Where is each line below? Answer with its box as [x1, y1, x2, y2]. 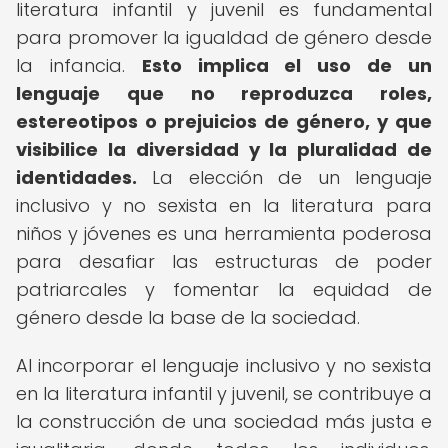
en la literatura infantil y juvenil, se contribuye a [16, 381, 432, 406]
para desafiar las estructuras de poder [16, 249, 432, 274]
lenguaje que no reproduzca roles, [16, 81, 432, 106]
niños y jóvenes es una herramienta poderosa [16, 221, 432, 246]
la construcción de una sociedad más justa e [16, 409, 432, 434]
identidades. [16, 165, 137, 190]
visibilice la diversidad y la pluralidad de [16, 137, 432, 162]
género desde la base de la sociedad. [16, 305, 360, 330]
